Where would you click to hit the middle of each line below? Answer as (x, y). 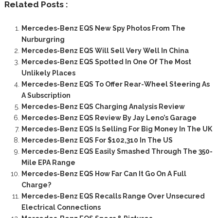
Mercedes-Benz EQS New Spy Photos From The (103, 28)
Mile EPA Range (48, 162)
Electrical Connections (61, 207)
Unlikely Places (48, 73)
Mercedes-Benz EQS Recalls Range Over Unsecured (113, 196)
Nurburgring (43, 39)
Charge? (36, 185)
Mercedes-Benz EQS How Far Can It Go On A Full (104, 173)
